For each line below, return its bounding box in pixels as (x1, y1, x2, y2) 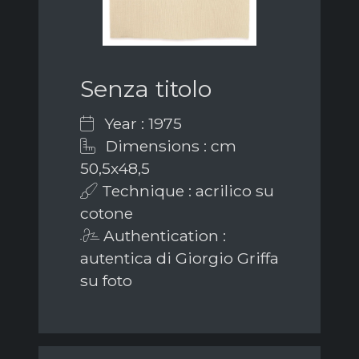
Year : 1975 (100, 114, 182, 134)
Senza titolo (80, 75, 212, 103)
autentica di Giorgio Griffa (80, 248, 279, 268)
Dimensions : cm (102, 136, 236, 156)
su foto (80, 271, 132, 291)
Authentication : (99, 226, 226, 246)
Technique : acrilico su (98, 181, 274, 201)
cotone (80, 204, 133, 224)
